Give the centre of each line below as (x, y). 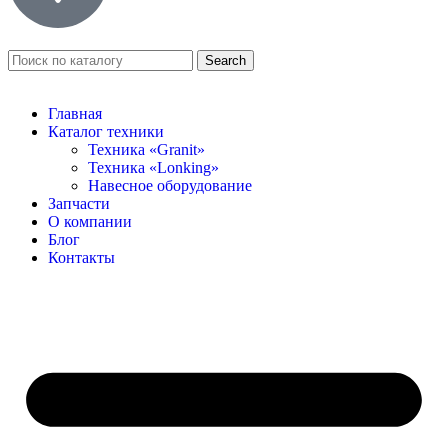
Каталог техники (106, 131)
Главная (75, 113)
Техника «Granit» (146, 149)
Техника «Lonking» (153, 167)
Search (225, 60)
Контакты (81, 257)
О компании (90, 221)
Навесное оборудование (170, 185)
